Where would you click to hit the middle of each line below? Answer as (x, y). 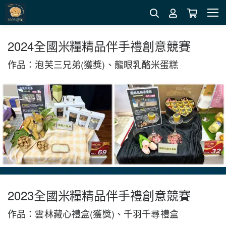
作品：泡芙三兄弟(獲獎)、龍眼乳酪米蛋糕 (93, 64)
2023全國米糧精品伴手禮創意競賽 (99, 195)
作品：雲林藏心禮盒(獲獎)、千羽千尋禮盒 (93, 213)
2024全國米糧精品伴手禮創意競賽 (99, 46)
